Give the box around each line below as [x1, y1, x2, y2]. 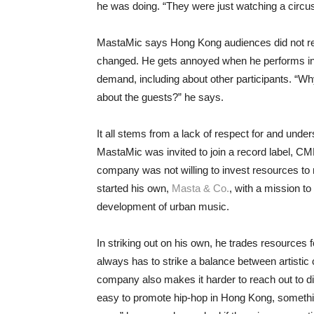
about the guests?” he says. [97, 91, 224, 103]
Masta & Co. [172, 182, 229, 194]
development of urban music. [97, 200, 229, 212]
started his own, [97, 182, 172, 194]
